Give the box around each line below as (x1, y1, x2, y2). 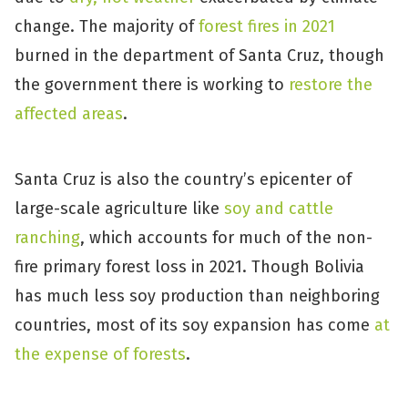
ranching (15, 228, 80, 248)
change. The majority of (15, 16, 199, 36)
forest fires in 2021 (199, 16, 335, 36)
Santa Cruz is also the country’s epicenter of (15, 169, 352, 189)
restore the (289, 75, 372, 95)
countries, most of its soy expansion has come (15, 315, 374, 335)
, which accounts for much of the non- (80, 228, 372, 248)
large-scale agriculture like (15, 199, 224, 219)
